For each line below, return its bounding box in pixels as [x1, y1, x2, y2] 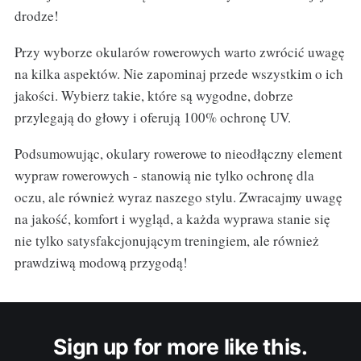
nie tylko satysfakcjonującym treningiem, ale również [14, 231, 319, 251]
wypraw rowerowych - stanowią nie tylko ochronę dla [14, 166, 314, 185]
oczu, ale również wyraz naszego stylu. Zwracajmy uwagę [14, 188, 342, 207]
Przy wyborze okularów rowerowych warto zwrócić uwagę [14, 43, 345, 62]
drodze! [14, 6, 59, 26]
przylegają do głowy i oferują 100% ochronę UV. [14, 108, 291, 127]
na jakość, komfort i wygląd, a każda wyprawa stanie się [14, 210, 330, 229]
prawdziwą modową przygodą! [14, 253, 188, 272]
